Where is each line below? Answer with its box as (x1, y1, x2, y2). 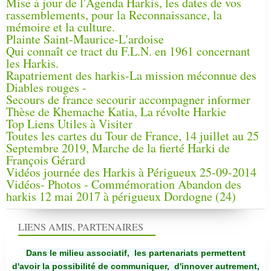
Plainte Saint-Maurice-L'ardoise (6, 31, 164, 48)
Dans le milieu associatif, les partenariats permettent (25, 247, 246, 258)
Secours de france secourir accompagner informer (6, 91, 250, 108)
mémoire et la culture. (6, 19, 115, 36)
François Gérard (6, 152, 85, 169)
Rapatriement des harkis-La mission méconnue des (6, 67, 256, 84)
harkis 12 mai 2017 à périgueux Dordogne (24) (6, 188, 236, 205)
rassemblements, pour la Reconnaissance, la (6, 7, 222, 24)
